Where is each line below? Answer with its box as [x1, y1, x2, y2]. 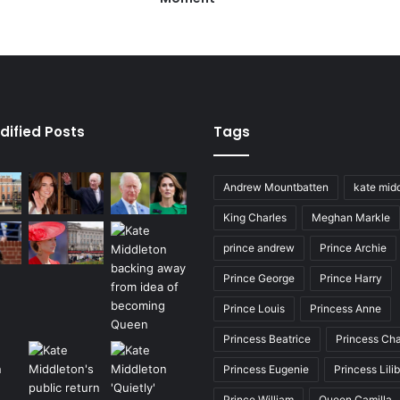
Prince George [223, 271, 295, 285]
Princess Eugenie [223, 362, 309, 376]
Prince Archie [320, 240, 387, 254]
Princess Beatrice [223, 331, 311, 346]
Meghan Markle [312, 210, 390, 224]
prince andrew [223, 240, 295, 254]
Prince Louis [223, 301, 285, 315]
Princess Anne [310, 301, 381, 315]
